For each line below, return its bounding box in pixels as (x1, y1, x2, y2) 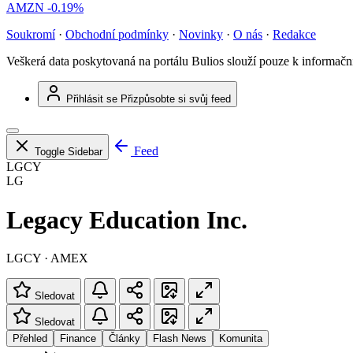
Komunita (219, 333, 262, 345)
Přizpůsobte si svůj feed (121, 93, 231, 106)
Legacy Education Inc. (6, 205, 247, 234)
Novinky (179, 28, 223, 42)
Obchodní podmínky (65, 28, 169, 42)
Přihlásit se (66, 93, 117, 106)
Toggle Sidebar (35, 146, 102, 158)
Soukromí (6, 28, 55, 42)
